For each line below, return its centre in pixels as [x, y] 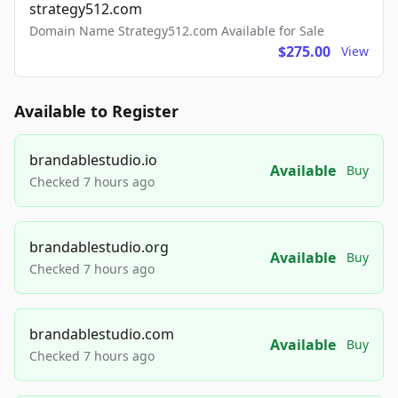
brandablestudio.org [99, 247]
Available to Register [96, 111]
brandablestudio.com [102, 334]
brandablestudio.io [93, 160]
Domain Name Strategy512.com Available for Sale [177, 31]
